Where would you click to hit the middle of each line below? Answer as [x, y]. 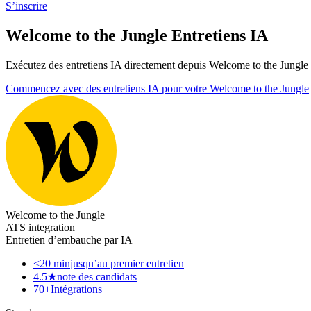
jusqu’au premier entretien [127, 263]
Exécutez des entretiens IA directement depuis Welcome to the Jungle [157, 65]
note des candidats [97, 276]
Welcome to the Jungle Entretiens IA [137, 36]
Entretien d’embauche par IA [69, 239]
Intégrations [76, 289]
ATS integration [40, 227]
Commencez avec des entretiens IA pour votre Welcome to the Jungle [157, 88]
